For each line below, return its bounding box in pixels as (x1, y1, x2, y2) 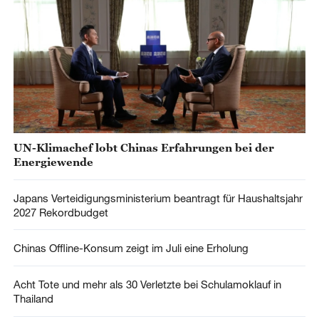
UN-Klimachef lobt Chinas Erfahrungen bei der (13, 140, 274, 154)
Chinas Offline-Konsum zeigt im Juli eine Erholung (13, 241, 249, 255)
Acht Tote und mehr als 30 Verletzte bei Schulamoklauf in (13, 278, 281, 291)
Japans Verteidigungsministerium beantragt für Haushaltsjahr (13, 191, 303, 204)
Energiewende (13, 155, 93, 168)
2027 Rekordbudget (13, 205, 108, 219)
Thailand (13, 292, 53, 305)
